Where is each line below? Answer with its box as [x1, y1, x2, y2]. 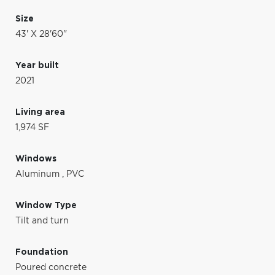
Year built [15, 61, 59, 70]
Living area [15, 107, 65, 117]
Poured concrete [15, 263, 87, 272]
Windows [15, 154, 56, 163]
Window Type [15, 201, 77, 210]
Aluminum [15, 169, 62, 179]
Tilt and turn [15, 216, 69, 225]
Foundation [15, 247, 68, 257]
